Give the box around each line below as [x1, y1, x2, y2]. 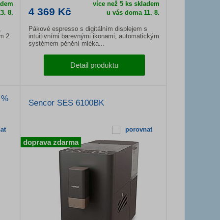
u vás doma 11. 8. [106, 9, 160, 16]
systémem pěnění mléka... [28, 40, 105, 47]
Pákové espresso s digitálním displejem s [28, 25, 147, 32]
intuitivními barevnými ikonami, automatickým [28, 32, 159, 40]
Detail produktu [70, 61, 118, 69]
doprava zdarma [23, 138, 79, 146]
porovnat [125, 126, 152, 133]
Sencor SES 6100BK [28, 98, 104, 108]
